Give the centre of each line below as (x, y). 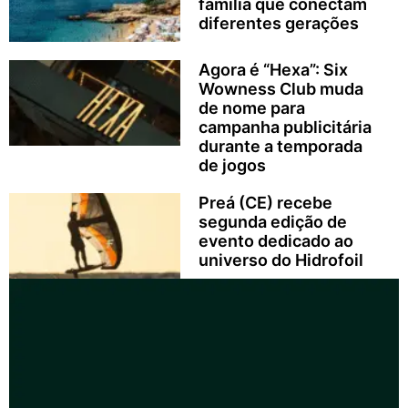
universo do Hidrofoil (280, 260)
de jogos (232, 165)
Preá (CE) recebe (265, 202)
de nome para (251, 107)
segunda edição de (272, 221)
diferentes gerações (278, 24)
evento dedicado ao (275, 240)
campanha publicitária (285, 127)
